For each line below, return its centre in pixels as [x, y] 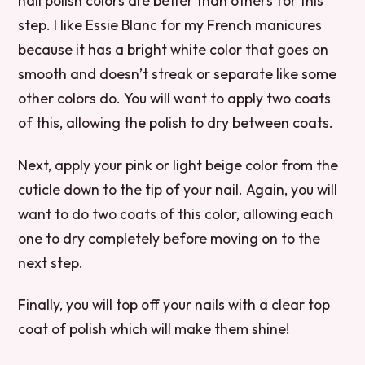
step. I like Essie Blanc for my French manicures [170, 25]
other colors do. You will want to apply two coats [175, 99]
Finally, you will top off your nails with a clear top [174, 304]
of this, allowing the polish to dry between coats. [176, 123]
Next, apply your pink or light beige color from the [178, 165]
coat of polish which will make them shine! [154, 328]
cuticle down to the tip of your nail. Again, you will [178, 189]
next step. [51, 262]
